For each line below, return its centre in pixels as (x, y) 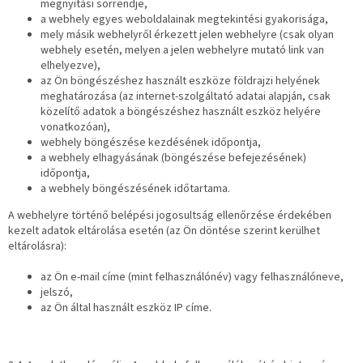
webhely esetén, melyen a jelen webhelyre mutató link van (182, 50)
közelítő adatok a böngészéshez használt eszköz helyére (181, 112)
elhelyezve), (70, 66)
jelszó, (57, 293)
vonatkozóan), (75, 127)
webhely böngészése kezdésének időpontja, (151, 143)
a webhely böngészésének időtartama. (135, 189)
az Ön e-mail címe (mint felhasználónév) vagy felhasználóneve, (192, 277)
